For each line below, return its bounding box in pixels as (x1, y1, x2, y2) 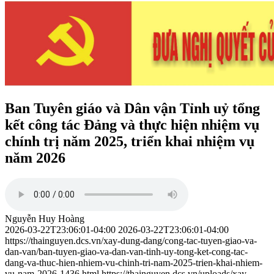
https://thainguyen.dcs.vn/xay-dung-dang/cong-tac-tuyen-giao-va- (5, 235, 257, 246)
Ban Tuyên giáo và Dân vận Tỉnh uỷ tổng (5, 100, 260, 116)
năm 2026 (5, 149, 65, 166)
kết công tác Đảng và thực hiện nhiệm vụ (5, 116, 259, 133)
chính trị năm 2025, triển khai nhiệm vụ (5, 133, 254, 149)
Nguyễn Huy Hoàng (5, 213, 84, 224)
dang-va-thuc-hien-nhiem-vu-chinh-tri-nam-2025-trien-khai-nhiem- (5, 257, 262, 268)
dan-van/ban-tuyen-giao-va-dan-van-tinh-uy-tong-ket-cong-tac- (5, 246, 248, 257)
